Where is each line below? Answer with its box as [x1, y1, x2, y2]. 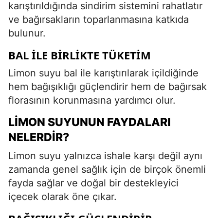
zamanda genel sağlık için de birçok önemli [8, 163, 206, 175]
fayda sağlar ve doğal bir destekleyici [8, 177, 179, 189]
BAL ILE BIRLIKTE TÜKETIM [8, 47, 151, 62]
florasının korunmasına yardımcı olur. [8, 94, 176, 106]
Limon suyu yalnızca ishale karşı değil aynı [8, 149, 202, 162]
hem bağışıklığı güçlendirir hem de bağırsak [8, 80, 207, 92]
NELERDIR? [8, 130, 69, 144]
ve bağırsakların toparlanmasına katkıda [8, 13, 189, 25]
